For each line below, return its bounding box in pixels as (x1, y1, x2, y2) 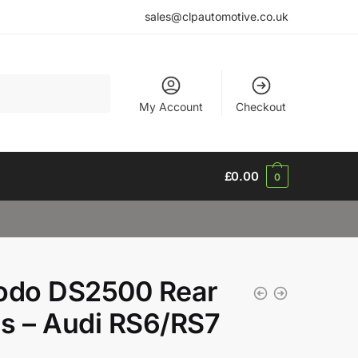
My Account (139, 99, 204, 113)
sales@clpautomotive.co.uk (145, 10, 288, 23)
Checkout (236, 99, 287, 113)
